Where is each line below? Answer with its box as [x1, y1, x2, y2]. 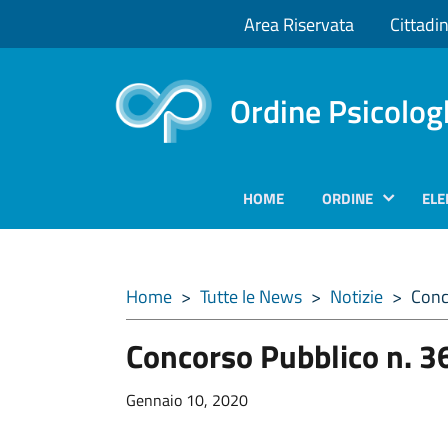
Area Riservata [244, 10, 354, 38]
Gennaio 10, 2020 [126, 388, 248, 412]
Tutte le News [200, 283, 302, 310]
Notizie [330, 283, 383, 310]
